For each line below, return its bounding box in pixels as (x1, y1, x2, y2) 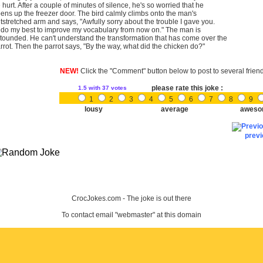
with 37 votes (89, 85, 127, 91)
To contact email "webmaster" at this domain (62, 211, 201, 219)
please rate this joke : (151, 84, 223, 92)
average (160, 105, 188, 113)
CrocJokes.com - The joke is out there (72, 194, 191, 203)
